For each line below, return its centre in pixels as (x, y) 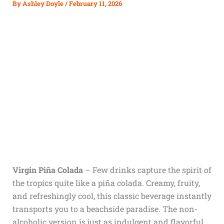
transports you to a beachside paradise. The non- (105, 209)
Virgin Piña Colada (47, 170)
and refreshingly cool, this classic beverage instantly (112, 196)
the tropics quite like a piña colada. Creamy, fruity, (106, 183)
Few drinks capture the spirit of (152, 170)
